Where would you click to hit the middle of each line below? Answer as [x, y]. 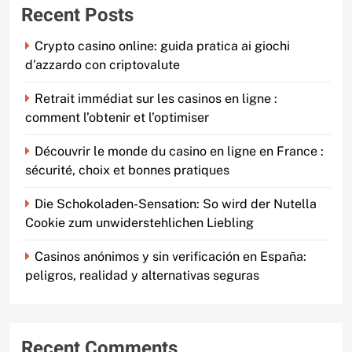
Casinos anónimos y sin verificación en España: [170, 257]
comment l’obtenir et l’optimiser [117, 118]
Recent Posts [77, 16]
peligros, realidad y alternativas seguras [142, 276]
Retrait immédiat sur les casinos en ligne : [156, 99]
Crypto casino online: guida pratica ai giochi [162, 46]
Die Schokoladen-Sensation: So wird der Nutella [176, 204]
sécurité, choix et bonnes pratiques [127, 170]
